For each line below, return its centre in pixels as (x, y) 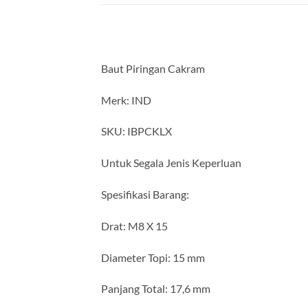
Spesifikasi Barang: (146, 195)
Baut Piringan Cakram (154, 68)
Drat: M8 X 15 (134, 225)
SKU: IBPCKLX (137, 131)
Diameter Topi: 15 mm (154, 257)
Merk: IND (127, 100)
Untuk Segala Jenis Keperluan (172, 163)
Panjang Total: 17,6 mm (157, 289)
